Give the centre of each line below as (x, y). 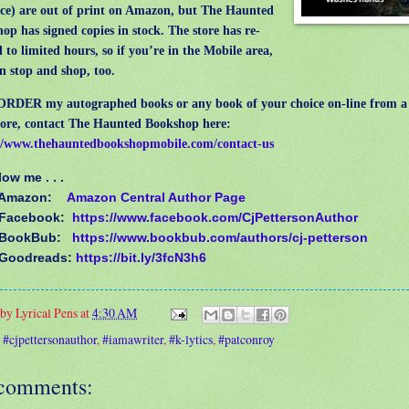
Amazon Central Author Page (156, 197)
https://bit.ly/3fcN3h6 (141, 257)
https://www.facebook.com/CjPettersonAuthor (215, 217)
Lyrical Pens (47, 312)
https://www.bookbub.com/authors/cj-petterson (220, 237)
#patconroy (246, 339)
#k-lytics (191, 339)
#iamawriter (133, 339)
